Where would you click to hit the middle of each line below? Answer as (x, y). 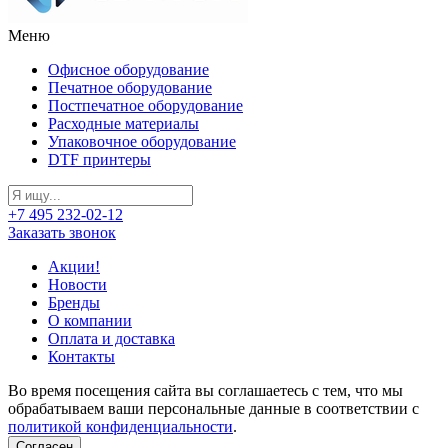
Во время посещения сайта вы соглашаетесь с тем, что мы (205, 390)
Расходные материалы (123, 123)
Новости (77, 284)
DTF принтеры (99, 159)
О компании (90, 320)
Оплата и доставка (111, 338)
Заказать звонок (62, 232)
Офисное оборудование (128, 69)
